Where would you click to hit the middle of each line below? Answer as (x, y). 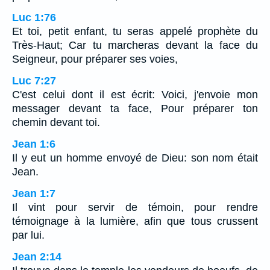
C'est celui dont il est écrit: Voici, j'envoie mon (135, 94)
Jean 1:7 (34, 193)
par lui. (28, 235)
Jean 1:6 (34, 144)
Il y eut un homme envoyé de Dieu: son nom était (135, 158)
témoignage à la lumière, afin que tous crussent (135, 221)
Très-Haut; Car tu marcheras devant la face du (135, 45)
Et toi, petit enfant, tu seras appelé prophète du (135, 31)
